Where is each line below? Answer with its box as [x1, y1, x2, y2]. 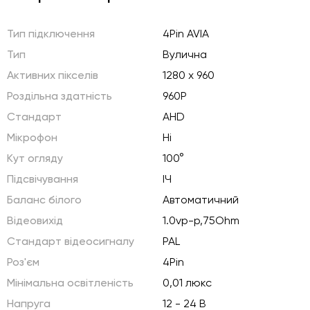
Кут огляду [7, 152, 63, 165]
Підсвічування [7, 172, 78, 185]
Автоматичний [163, 193, 239, 206]
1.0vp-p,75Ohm [163, 214, 239, 227]
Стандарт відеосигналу [7, 235, 134, 248]
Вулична [163, 48, 207, 61]
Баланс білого [7, 193, 82, 206]
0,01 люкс [163, 276, 212, 289]
